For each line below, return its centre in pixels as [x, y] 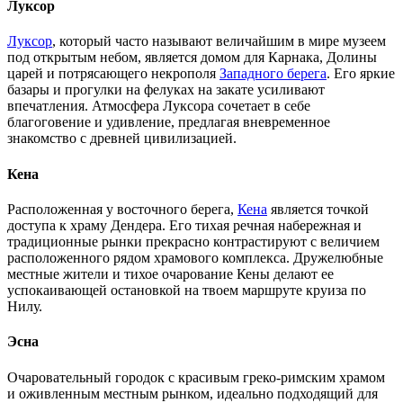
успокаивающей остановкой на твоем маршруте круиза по [187, 290]
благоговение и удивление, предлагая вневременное [169, 122]
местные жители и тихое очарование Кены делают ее [170, 274]
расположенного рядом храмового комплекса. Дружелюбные [195, 258]
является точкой [318, 209]
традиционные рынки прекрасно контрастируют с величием [193, 242]
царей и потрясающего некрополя [113, 74]
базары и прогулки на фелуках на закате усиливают [166, 90]
